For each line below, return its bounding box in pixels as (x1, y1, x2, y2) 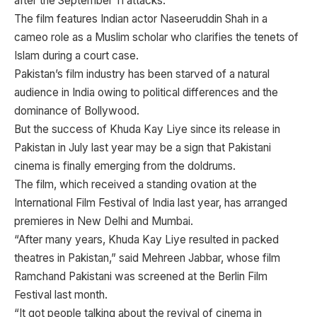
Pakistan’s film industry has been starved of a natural (14, 67, 270, 81)
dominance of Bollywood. (14, 104, 139, 117)
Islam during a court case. (14, 49, 139, 62)
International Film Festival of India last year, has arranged (14, 196, 287, 209)
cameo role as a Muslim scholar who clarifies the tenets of (14, 30, 299, 44)
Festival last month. (14, 288, 108, 301)
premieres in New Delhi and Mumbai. (14, 214, 193, 228)
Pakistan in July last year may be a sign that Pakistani (14, 141, 271, 154)
